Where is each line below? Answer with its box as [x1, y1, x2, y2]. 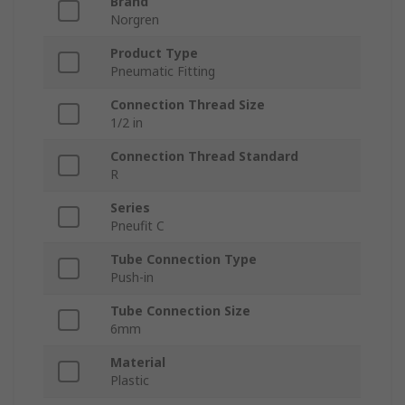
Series [110, 199, 150, 217]
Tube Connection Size [110, 302, 250, 320]
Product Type [110, 44, 198, 62]
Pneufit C [110, 217, 165, 235]
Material [110, 353, 165, 372]
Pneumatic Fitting [110, 62, 215, 80]
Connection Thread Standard [110, 147, 298, 165]
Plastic [110, 372, 149, 390]
